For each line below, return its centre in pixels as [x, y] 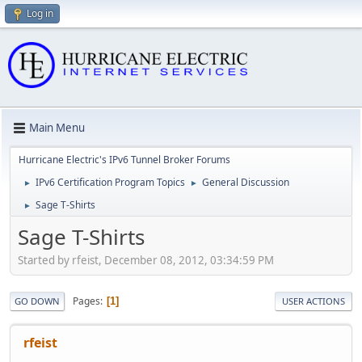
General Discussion [246, 182]
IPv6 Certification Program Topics [110, 182]
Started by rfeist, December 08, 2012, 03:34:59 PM [146, 261]
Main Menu [57, 128]
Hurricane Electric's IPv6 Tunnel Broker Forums [124, 159]
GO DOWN [37, 301]
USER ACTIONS [314, 301]
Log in [40, 13]
